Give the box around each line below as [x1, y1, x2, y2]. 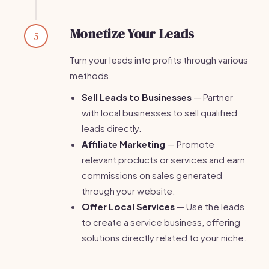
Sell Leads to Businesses [82, 91, 192, 103]
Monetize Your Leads [70, 25, 194, 43]
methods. [70, 70, 112, 81]
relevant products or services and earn [82, 154, 245, 165]
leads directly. [82, 122, 142, 134]
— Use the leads [175, 201, 244, 212]
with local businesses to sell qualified [82, 107, 237, 118]
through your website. [82, 185, 175, 196]
